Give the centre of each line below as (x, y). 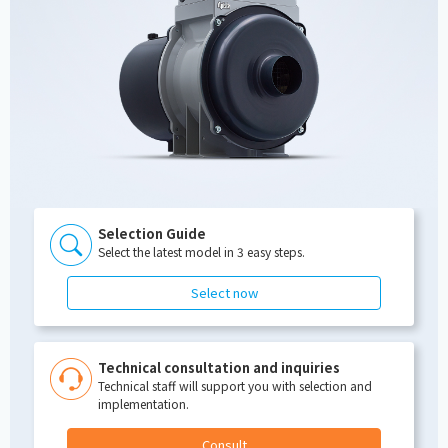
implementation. (143, 404)
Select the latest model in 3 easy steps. (201, 252)
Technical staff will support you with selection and (235, 386)
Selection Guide (152, 234)
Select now (224, 293)
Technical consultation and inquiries (219, 368)
